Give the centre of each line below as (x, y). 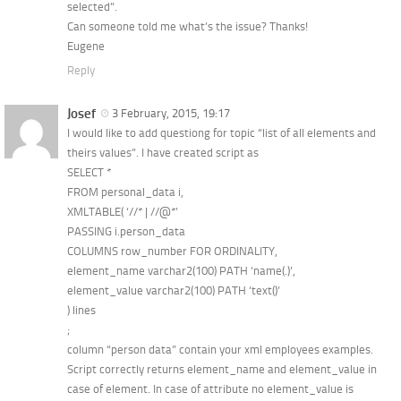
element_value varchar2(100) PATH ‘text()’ (174, 290)
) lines (81, 310)
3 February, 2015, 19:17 (174, 113)
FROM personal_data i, (125, 192)
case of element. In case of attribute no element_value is (210, 388)
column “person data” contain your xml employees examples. (220, 349)
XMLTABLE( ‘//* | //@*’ (123, 211)
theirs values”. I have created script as (163, 152)
